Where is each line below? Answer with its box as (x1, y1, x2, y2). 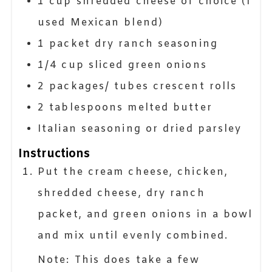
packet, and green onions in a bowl (38, 208, 253, 222)
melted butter (127, 101, 212, 115)
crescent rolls (152, 80, 237, 93)
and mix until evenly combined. (38, 229, 229, 243)
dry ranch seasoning (94, 38, 218, 51)
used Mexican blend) (38, 16, 163, 30)
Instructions (18, 146, 90, 162)
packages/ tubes (49, 80, 149, 93)
